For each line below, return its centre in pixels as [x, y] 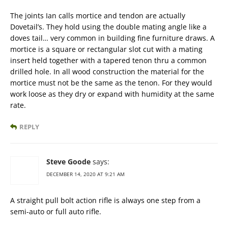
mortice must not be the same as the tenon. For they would [111, 83]
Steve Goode [68, 162]
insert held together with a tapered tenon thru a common [108, 61]
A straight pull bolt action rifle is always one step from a [105, 201]
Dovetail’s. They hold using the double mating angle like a [108, 27]
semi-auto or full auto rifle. [56, 212]
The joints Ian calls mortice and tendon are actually [98, 16]
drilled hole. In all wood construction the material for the [107, 72]
